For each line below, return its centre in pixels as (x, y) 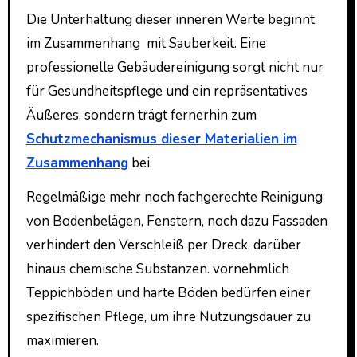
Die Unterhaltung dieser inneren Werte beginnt (170, 19)
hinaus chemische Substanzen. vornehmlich (157, 269)
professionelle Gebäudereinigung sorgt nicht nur (175, 67)
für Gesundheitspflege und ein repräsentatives (167, 91)
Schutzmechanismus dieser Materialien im (161, 139)
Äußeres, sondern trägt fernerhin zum (141, 115)
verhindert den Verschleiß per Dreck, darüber (163, 245)
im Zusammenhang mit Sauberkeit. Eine (146, 43)
